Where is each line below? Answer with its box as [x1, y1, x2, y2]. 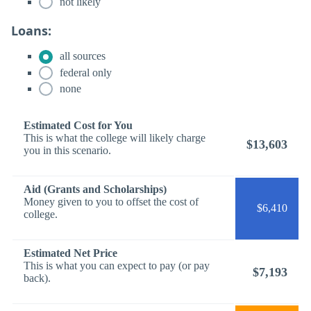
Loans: [11, 22, 51, 40]
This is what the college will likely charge [24, 132, 205, 144]
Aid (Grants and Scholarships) [24, 183, 167, 196]
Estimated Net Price [24, 247, 117, 260]
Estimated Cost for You [24, 119, 133, 132]
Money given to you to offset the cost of [24, 196, 199, 208]
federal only [57, 66, 112, 78]
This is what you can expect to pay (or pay [24, 260, 210, 272]
